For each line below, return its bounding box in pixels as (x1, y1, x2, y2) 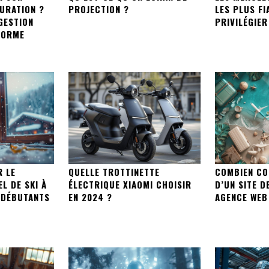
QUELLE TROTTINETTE (68, 165, 160, 179)
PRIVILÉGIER (214, 14, 268, 28)
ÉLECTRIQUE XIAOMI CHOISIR (68, 178, 192, 192)
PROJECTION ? (68, 2, 130, 16)
